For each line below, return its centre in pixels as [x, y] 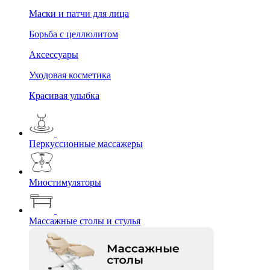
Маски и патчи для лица [79, 13]
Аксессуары [54, 54]
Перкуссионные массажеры [86, 143]
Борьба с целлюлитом [74, 34]
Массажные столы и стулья [85, 221]
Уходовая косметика [70, 75]
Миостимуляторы [65, 182]
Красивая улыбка [64, 95]
